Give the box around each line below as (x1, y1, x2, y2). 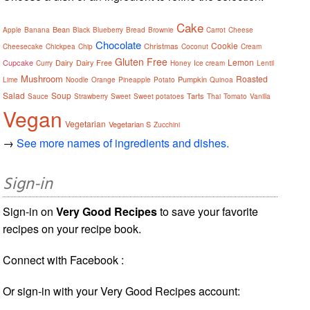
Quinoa (210, 74, 234, 84)
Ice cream (194, 57, 226, 68)
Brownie (148, 24, 174, 35)
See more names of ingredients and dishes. (17, 134, 230, 151)
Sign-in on (3, 203, 57, 219)
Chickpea (46, 41, 76, 51)
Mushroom (21, 71, 64, 85)
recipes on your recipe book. (3, 220, 142, 237)
